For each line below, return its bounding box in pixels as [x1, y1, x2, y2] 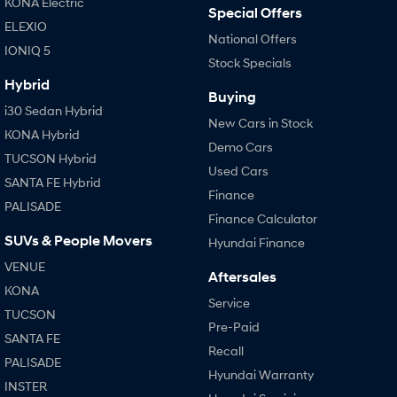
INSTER [4, 378, 47, 393]
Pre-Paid [207, 318, 260, 334]
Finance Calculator [207, 210, 317, 226]
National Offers [207, 30, 297, 46]
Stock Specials [207, 54, 292, 70]
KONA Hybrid [4, 126, 80, 142]
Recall [207, 342, 244, 358]
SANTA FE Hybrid [4, 174, 101, 190]
